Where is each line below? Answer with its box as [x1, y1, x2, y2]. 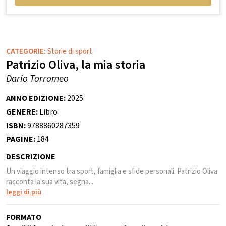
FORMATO [6, 212, 41, 223]
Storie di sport [47, 46, 92, 58]
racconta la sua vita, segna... [6, 177, 93, 188]
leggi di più [6, 187, 41, 198]
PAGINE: [6, 134, 37, 145]
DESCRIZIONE [6, 151, 55, 163]
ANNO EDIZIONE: [6, 93, 67, 104]
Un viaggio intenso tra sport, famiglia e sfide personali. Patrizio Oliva [6, 166, 217, 177]
